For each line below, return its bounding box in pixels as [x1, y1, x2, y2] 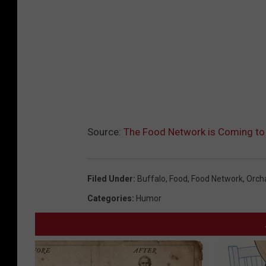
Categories [87, 193, 132, 203]
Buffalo [137, 173, 166, 183]
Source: [87, 125, 123, 138]
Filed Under [87, 173, 133, 183]
